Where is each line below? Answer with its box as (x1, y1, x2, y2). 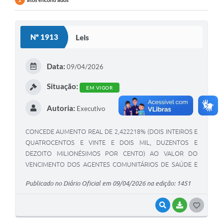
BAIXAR (187, 202, 208, 208)
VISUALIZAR (170, 202, 202, 208)
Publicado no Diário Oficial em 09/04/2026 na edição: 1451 (25, 179, 191, 187)
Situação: (46, 82, 78, 91)
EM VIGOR (86, 85, 112, 91)
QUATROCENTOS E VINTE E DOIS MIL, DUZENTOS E (25, 139, 198, 146)
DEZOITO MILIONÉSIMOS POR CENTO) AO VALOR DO (25, 150, 198, 157)
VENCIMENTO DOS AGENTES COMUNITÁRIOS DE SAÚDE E (25, 161, 198, 168)
